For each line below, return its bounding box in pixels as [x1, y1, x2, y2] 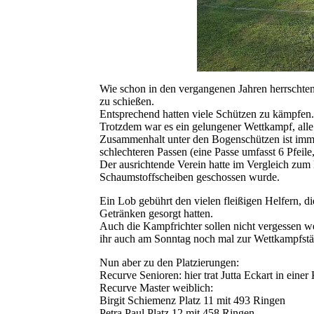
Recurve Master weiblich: [100, 282, 213, 294]
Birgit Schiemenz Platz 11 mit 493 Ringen [100, 294, 285, 307]
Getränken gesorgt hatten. [100, 207, 213, 220]
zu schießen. [100, 95, 154, 108]
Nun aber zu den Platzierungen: [100, 257, 239, 269]
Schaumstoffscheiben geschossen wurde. [100, 171, 280, 184]
